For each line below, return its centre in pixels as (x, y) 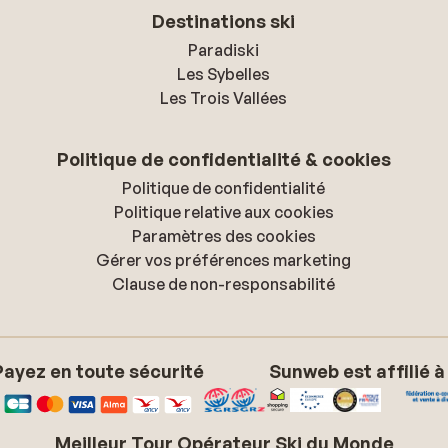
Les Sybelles (224, 74)
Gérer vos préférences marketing (224, 260)
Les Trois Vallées (224, 98)
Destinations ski (224, 21)
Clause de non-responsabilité (224, 284)
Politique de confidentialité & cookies (223, 159)
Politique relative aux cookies (223, 212)
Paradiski (224, 50)
